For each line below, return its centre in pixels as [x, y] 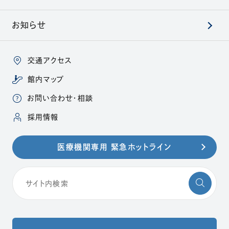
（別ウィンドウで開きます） [100, 117]
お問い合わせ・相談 [60, 98]
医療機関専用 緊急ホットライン [114, 147]
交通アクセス [50, 61]
